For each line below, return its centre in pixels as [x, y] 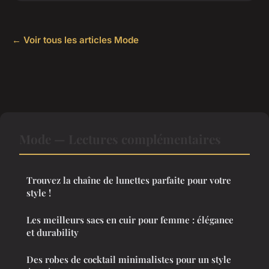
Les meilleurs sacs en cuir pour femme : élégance [130, 220]
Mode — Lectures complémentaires [120, 139]
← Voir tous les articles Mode [75, 40]
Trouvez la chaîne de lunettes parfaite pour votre [129, 180]
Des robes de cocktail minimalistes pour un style [129, 260]
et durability [53, 233]
